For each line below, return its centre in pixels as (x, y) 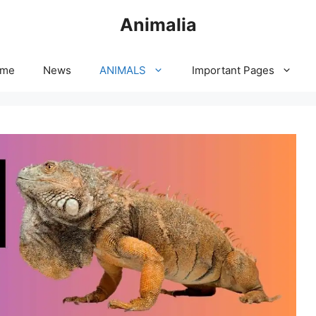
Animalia (158, 25)
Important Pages (233, 70)
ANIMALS (123, 70)
